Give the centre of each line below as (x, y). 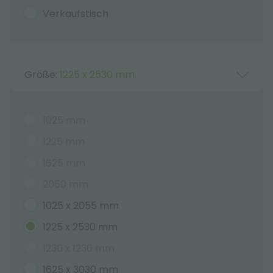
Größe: (42, 75)
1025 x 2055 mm (81, 206)
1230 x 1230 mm (79, 248)
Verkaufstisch (76, 14)
